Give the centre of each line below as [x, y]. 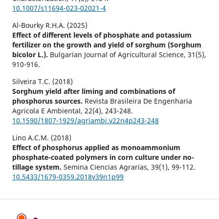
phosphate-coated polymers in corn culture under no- [103, 157]
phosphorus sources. [48, 101]
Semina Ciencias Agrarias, [107, 167]
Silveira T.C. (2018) [42, 82]
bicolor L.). [31, 55]
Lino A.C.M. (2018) [42, 138]
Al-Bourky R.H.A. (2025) [50, 25]
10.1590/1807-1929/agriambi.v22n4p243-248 [85, 121]
